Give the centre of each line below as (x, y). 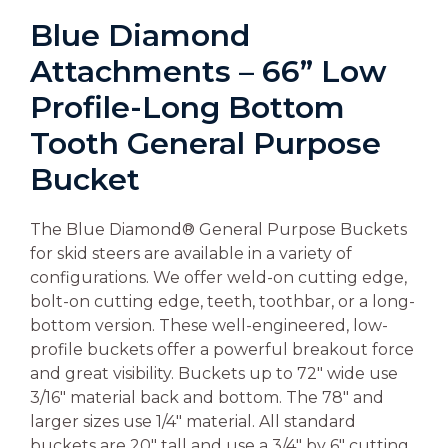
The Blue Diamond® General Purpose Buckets (218, 230)
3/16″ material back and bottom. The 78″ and (207, 398)
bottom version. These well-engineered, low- (209, 326)
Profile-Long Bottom (187, 108)
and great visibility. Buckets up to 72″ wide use (214, 374)
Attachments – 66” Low (208, 72)
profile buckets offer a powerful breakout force (222, 350)
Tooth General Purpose (205, 144)
